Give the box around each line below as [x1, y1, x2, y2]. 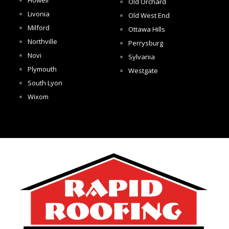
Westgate [128, 65, 158, 75]
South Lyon [28, 78, 62, 87]
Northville [28, 36, 57, 46]
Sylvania [128, 52, 155, 61]
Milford [28, 22, 50, 32]
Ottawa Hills [128, 24, 165, 34]
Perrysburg [128, 38, 163, 48]
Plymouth [28, 64, 57, 74]
